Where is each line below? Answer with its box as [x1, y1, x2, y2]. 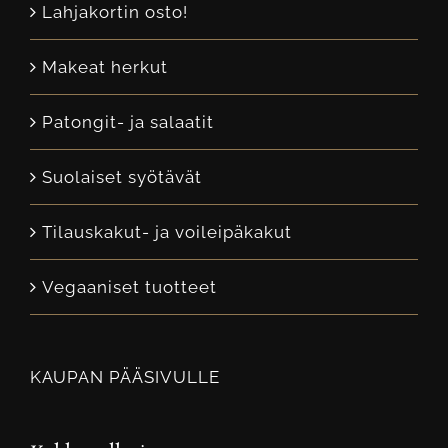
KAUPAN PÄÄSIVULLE [30, 366, 220, 387]
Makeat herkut [42, 56, 168, 77]
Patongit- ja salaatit [42, 111, 214, 132]
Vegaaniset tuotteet [42, 276, 217, 297]
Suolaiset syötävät [42, 166, 202, 187]
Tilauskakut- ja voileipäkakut [42, 221, 292, 242]
